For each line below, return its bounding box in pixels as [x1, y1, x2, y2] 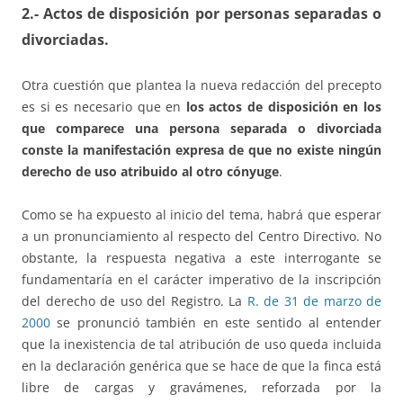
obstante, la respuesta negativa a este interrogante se [22, 248, 381, 266]
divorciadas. [22, 29, 109, 49]
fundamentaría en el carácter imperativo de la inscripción [22, 270, 381, 288]
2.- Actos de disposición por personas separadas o [22, 3, 381, 23]
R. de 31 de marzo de [246, 291, 381, 309]
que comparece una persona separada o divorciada [22, 119, 381, 137]
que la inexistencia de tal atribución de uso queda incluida [22, 335, 381, 353]
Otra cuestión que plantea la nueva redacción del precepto [22, 76, 381, 94]
